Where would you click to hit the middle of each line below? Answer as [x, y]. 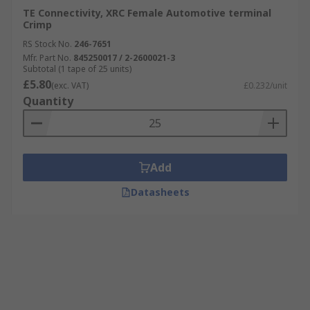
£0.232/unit [265, 85]
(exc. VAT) [70, 85]
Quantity [48, 101]
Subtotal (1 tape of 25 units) [77, 69]
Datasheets [160, 192]
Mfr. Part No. [47, 58]
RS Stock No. [47, 44]
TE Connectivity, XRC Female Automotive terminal [147, 13]
